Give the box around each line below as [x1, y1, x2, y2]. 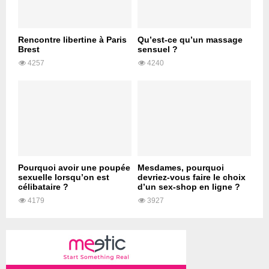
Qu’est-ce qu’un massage [138, 35, 243, 45]
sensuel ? [138, 44, 178, 55]
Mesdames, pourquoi [138, 163, 224, 173]
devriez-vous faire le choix [138, 172, 246, 183]
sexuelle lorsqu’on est [18, 172, 109, 183]
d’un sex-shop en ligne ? [138, 182, 240, 192]
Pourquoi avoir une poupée [18, 163, 130, 173]
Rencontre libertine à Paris [18, 35, 127, 45]
